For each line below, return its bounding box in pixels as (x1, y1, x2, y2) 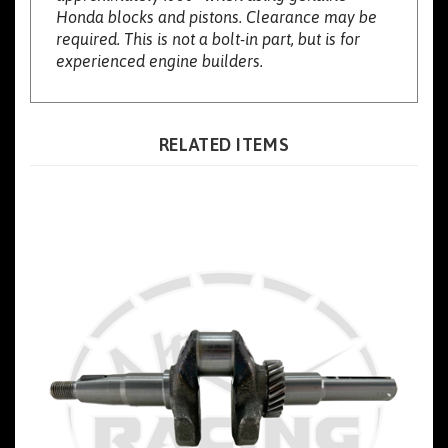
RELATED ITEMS (158, 109, 290, 131)
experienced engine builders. (56, 27, 263, 46)
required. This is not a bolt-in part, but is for (56, 5, 360, 24)
